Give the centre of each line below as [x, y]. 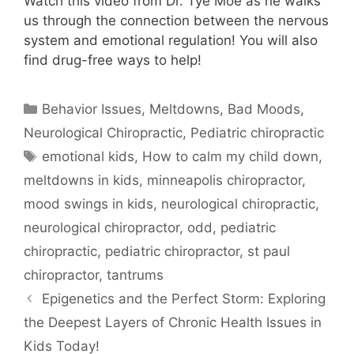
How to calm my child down [231, 156]
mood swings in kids [88, 203]
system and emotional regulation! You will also [171, 40]
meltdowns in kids [81, 180]
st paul [269, 251]
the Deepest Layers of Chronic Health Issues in [173, 322]
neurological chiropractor [102, 227]
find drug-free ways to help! [113, 60]
